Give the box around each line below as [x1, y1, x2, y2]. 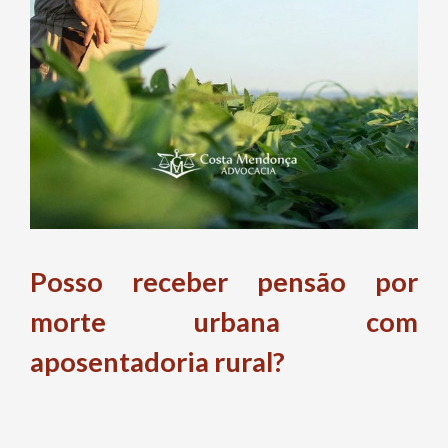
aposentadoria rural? [30, 344, 285, 378]
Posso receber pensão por [30, 264, 418, 298]
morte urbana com [30, 304, 418, 338]
